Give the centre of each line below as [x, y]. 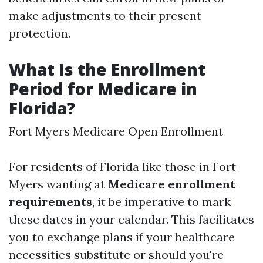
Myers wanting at [58, 184]
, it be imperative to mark [161, 202]
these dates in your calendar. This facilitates [131, 219]
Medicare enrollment [172, 184]
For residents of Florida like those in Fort [122, 166]
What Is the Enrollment [107, 69]
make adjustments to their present [105, 16]
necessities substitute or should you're [116, 254]
